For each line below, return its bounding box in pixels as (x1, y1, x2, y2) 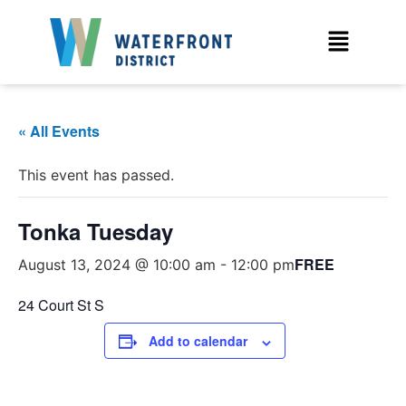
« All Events (18, 121, 100, 142)
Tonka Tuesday (18, 216, 173, 247)
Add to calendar (149, 332, 247, 351)
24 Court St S (18, 295, 104, 316)
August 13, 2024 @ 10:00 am (18, 256, 216, 275)
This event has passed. (18, 166, 174, 185)
